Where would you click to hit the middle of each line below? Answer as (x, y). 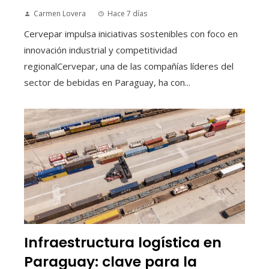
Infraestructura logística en (123, 242)
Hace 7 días (127, 13)
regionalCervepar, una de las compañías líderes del (129, 66)
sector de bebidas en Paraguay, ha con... (107, 82)
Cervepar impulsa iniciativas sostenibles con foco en (131, 33)
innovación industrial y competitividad (101, 50)
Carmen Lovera (60, 13)
